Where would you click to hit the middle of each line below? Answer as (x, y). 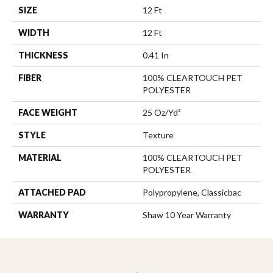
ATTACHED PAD (52, 193)
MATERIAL (40, 158)
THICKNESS (43, 55)
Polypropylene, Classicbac (192, 193)
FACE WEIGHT (48, 113)
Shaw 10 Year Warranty (187, 215)
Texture (158, 135)
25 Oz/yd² (162, 113)
